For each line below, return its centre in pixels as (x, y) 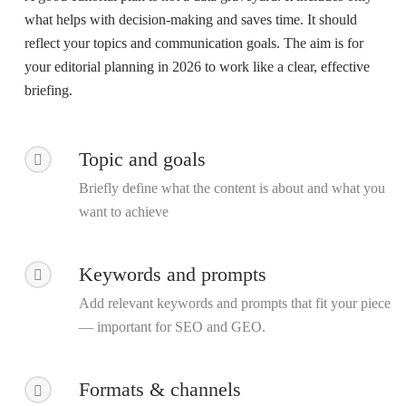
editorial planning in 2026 (127, 67)
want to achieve (123, 211)
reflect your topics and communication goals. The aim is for (193, 43)
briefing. (48, 91)
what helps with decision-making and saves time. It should (190, 20)
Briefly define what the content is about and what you (232, 188)
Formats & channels (159, 390)
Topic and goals (142, 159)
